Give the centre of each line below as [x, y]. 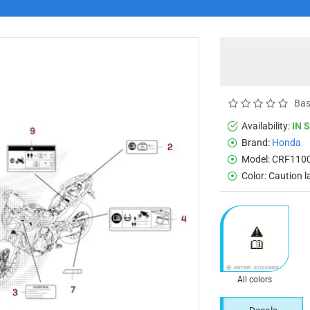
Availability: [266, 126]
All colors [255, 279]
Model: [256, 159]
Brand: [256, 142]
